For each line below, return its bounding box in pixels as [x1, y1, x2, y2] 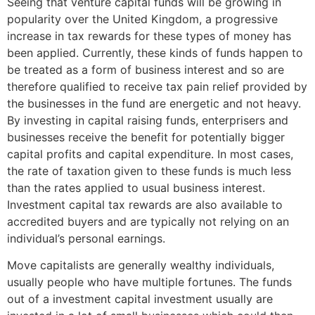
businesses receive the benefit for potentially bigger [7, 130, 285, 144]
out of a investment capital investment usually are [7, 292, 273, 307]
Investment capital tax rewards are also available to [7, 198, 283, 212]
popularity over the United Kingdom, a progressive [7, 12, 278, 26]
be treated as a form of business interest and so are [7, 63, 284, 77]
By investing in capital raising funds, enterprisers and [7, 113, 288, 127]
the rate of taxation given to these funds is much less [7, 164, 291, 178]
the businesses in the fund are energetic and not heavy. [7, 96, 301, 110]
